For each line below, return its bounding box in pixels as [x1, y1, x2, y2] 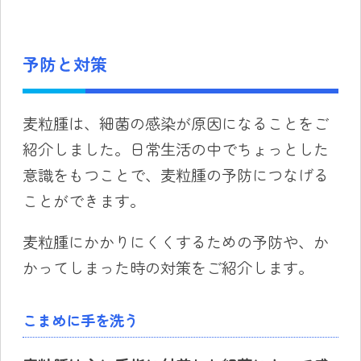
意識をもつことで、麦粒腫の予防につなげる [22, 163, 329, 186]
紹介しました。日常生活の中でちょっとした [22, 137, 329, 160]
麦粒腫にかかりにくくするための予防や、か [22, 230, 329, 254]
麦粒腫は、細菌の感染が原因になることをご [22, 111, 329, 135]
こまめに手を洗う [22, 309, 139, 330]
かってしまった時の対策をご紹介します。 [22, 256, 313, 280]
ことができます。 [22, 189, 145, 212]
